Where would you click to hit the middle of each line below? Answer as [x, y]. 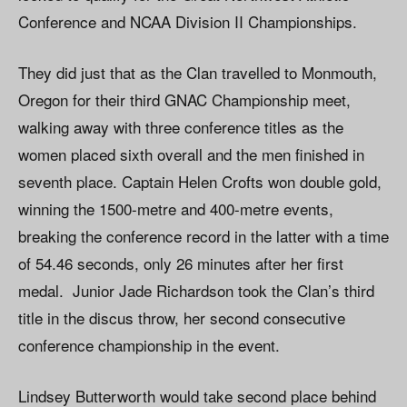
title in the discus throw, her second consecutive [182, 318]
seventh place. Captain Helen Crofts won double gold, [200, 182]
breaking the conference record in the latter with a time [203, 236]
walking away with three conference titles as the [181, 127]
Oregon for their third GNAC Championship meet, [184, 100]
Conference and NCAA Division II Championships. [188, 22]
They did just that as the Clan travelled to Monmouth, [198, 73]
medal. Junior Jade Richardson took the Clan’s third [196, 291]
